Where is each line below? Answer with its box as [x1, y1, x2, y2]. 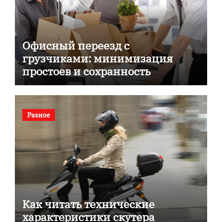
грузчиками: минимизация [22, 51, 173, 66]
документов [22, 77, 86, 92]
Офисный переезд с [22, 38, 129, 53]
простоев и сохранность [22, 64, 151, 79]
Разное [27, 110, 50, 119]
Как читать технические [22, 196, 155, 211]
